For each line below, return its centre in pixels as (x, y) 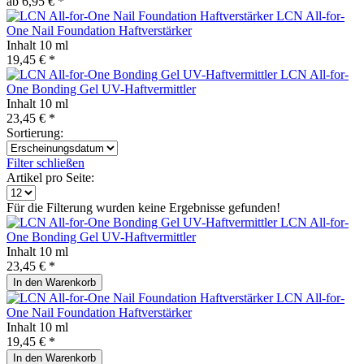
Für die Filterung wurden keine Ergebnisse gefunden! (143, 207)
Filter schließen (45, 162)
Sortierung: (35, 132)
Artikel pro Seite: (50, 177)
